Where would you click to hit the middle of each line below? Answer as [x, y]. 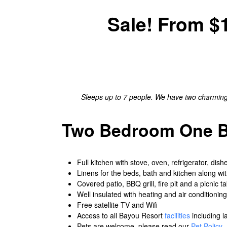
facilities [177, 215]
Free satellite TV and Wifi [117, 204]
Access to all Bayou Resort [121, 215]
